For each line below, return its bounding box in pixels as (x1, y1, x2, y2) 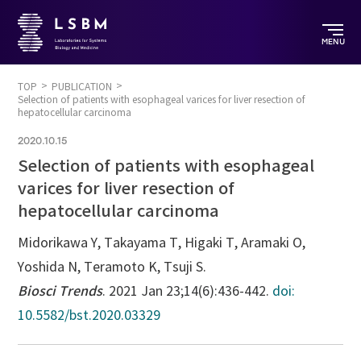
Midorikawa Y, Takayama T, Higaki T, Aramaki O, (18, 235, 306, 251)
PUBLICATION (52, 81, 113, 93)
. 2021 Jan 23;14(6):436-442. (102, 284, 273, 299)
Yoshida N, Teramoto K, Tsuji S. (18, 259, 207, 275)
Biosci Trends (18, 284, 103, 299)
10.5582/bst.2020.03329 (18, 308, 161, 323)
